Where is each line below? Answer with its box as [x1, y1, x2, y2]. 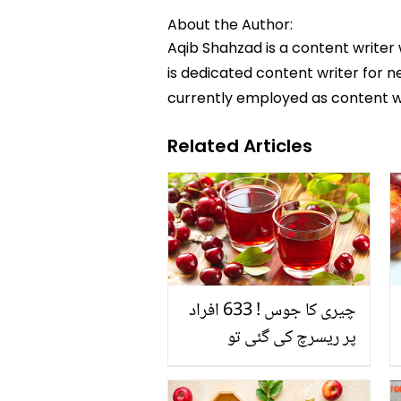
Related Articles [167, 132, 312, 158]
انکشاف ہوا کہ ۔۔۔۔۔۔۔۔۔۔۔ [214, 350, 356, 381]
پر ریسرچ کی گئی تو [227, 323, 356, 354]
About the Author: [167, 13, 293, 35]
